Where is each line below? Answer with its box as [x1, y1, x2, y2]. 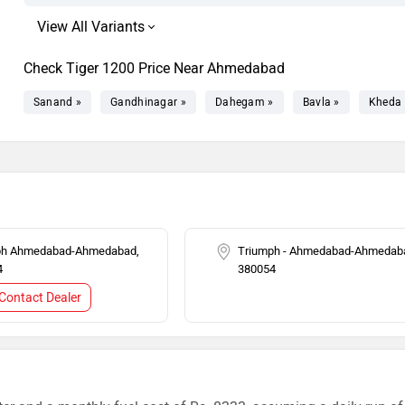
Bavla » [302, 96, 340, 108]
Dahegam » [214, 96, 274, 108]
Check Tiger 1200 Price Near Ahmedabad [23, 60, 285, 77]
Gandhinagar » [110, 96, 186, 108]
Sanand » [33, 96, 82, 108]
